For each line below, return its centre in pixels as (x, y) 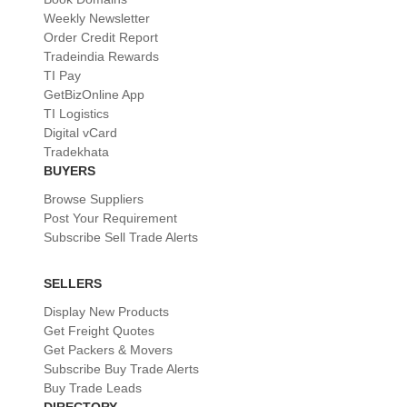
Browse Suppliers (94, 199)
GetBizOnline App (94, 95)
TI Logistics (76, 114)
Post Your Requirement (110, 218)
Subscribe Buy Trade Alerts (121, 369)
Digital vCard (80, 133)
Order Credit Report (101, 38)
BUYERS (69, 171)
